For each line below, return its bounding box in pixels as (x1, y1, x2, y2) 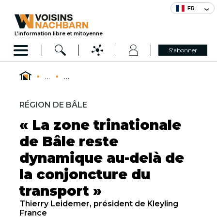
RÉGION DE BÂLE (19, 100, 87, 109)
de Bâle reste (19, 133, 118, 150)
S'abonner (169, 46, 198, 54)
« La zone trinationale (19, 117, 181, 133)
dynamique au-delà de (19, 150, 184, 166)
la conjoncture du (19, 166, 150, 183)
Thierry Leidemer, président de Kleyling (19, 199, 178, 208)
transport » (19, 183, 102, 199)
